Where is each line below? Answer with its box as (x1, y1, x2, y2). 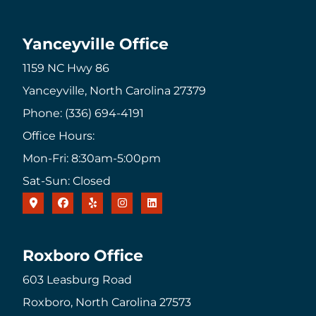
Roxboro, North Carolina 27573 (23, 296, 191, 310)
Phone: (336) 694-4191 (23, 106, 144, 120)
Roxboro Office (23, 245, 143, 266)
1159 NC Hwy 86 (23, 61, 109, 75)
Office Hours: (23, 128, 95, 142)
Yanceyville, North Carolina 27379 (23, 83, 206, 97)
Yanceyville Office (23, 33, 169, 54)
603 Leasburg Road (23, 273, 132, 287)
